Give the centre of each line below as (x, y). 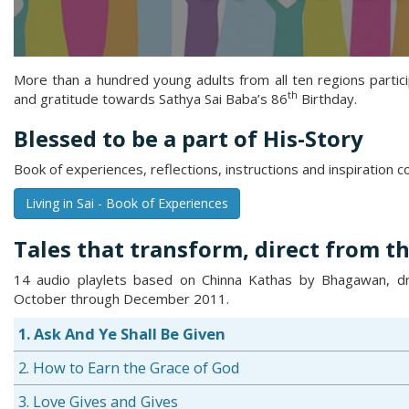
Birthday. (327, 99)
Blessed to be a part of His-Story (189, 138)
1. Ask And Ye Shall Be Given (122, 334)
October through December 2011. (121, 299)
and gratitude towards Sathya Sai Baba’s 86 (151, 99)
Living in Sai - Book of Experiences (127, 203)
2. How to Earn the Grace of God (129, 367)
